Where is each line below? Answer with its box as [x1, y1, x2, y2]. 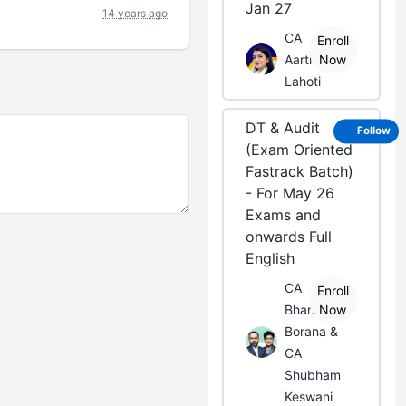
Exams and [246, 206, 322, 224]
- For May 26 [246, 184, 335, 202]
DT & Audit [246, 119, 321, 137]
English [246, 249, 295, 267]
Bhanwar [285, 302, 337, 317]
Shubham [285, 367, 342, 382]
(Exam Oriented [246, 140, 353, 159]
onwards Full [246, 227, 333, 246]
